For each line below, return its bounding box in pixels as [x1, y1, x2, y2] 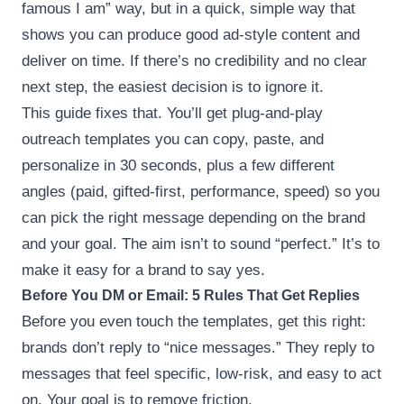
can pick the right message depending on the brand [22, 208, 365, 226]
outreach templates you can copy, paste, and [22, 130, 324, 148]
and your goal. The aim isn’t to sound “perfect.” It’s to [22, 234, 380, 252]
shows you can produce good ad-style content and [22, 25, 360, 43]
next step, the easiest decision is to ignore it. [22, 78, 324, 96]
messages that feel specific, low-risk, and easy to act [22, 364, 381, 382]
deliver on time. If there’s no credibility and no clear [22, 51, 367, 69]
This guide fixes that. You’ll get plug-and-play [22, 104, 323, 122]
